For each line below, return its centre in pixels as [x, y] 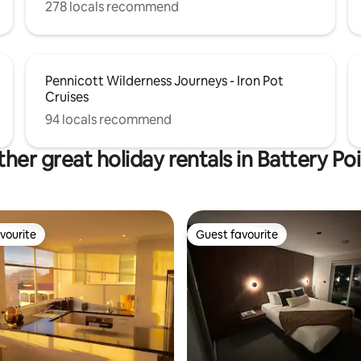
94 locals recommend [108, 119]
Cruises [67, 97]
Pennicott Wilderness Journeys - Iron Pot [164, 81]
